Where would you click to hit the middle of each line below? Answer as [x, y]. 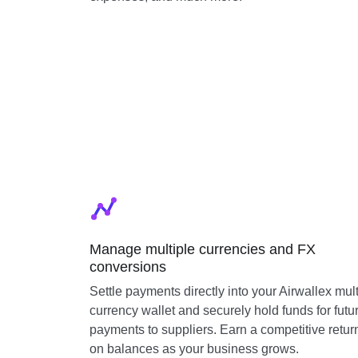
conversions [128, 267]
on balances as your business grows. [194, 349]
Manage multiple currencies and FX [203, 249]
